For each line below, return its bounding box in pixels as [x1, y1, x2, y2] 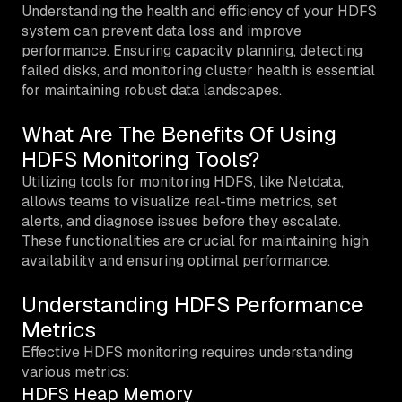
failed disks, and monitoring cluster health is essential [22, 60, 375, 80]
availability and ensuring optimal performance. [22, 250, 330, 270]
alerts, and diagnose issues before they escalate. [22, 211, 341, 231]
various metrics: [22, 362, 130, 381]
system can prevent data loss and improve [22, 21, 301, 40]
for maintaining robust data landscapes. [22, 80, 282, 100]
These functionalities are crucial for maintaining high [22, 231, 369, 250]
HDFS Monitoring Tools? [22, 144, 259, 173]
